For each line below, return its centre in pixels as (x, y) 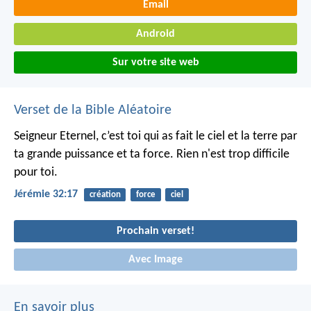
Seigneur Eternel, (56, 137)
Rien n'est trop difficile (232, 155)
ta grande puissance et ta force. (94, 155)
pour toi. (36, 173)
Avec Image (155, 260)
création (105, 195)
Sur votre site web (155, 63)
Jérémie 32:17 (46, 195)
